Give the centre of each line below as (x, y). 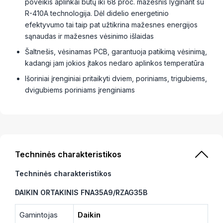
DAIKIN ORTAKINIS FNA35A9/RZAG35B (81, 192)
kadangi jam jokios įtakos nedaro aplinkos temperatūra (114, 63)
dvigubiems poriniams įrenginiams (80, 90)
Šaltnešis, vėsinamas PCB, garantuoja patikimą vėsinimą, (116, 51)
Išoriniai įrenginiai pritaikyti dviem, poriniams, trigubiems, (116, 78)
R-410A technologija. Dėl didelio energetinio (97, 13)
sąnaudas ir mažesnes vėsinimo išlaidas (89, 36)
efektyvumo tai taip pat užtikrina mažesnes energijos (111, 24)
